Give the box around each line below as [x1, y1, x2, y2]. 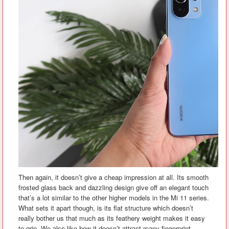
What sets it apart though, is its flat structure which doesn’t [18, 203, 193, 213]
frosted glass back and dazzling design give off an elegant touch [18, 182, 209, 192]
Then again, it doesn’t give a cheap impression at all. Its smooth [18, 172, 209, 182]
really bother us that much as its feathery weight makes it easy [18, 213, 205, 223]
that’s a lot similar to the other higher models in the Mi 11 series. [18, 193, 209, 202]
